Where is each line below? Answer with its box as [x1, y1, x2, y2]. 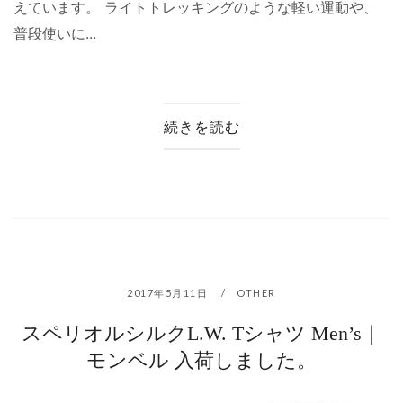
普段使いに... [13, 24, 96, 43]
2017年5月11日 [127, 286, 211, 299]
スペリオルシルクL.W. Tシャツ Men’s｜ [22, 321, 381, 345]
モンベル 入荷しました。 [86, 348, 317, 372]
